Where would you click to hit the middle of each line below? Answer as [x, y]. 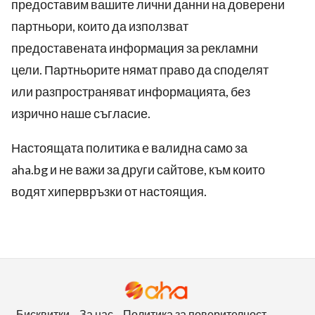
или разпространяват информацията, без [131, 91]
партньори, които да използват [100, 26]
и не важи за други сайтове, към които [157, 169]
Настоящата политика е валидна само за [129, 148]
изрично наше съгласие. [81, 113]
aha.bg [31, 169]
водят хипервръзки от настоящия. [109, 191]
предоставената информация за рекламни [135, 48]
